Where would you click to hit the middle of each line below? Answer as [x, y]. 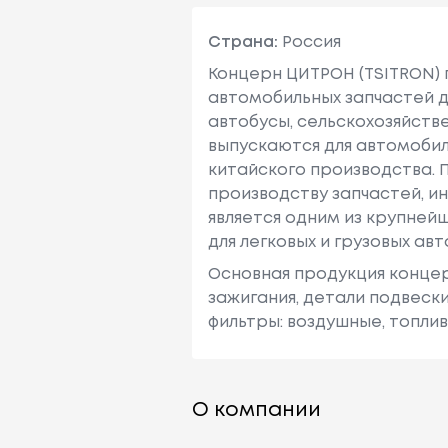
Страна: [243, 42]
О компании [256, 410]
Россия [309, 42]
